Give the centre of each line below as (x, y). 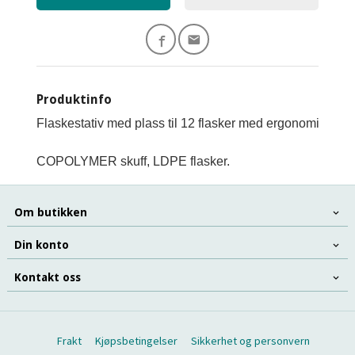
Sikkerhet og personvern (251, 340)
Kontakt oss (47, 277)
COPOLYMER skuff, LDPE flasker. (134, 161)
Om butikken (50, 212)
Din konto (41, 244)
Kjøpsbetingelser (137, 340)
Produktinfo (74, 99)
